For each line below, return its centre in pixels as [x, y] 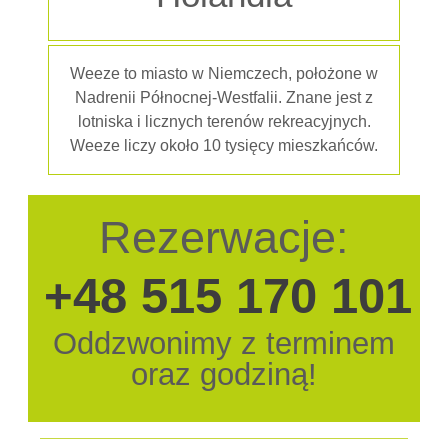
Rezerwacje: [224, 237]
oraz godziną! [224, 374]
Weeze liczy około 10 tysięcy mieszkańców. [224, 145]
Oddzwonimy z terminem [224, 343]
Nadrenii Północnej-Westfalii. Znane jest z [224, 97]
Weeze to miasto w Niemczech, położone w [224, 73]
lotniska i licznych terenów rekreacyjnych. [224, 121]
